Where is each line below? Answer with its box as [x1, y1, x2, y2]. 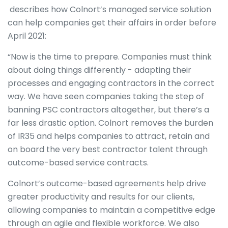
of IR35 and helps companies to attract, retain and [8, 130, 210, 142]
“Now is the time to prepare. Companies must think [8, 51, 212, 63]
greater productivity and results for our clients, [8, 191, 194, 203]
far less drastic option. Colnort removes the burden [8, 117, 213, 129]
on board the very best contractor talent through [8, 144, 208, 156]
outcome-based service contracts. [8, 157, 151, 169]
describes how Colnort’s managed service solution [8, 4, 211, 16]
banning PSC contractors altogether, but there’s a [8, 104, 209, 116]
